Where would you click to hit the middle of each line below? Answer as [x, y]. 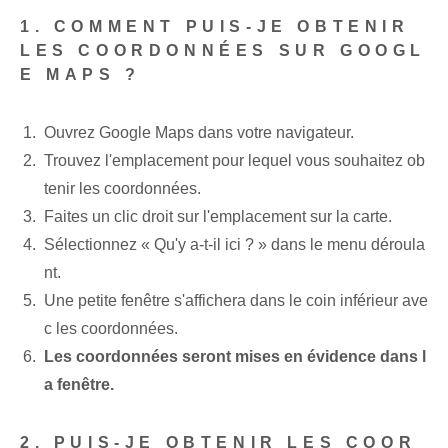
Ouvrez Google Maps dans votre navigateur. [199, 133]
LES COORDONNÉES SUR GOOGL [223, 51]
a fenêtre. [79, 385]
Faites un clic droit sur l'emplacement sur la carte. [218, 217]
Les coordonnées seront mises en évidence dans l [235, 357]
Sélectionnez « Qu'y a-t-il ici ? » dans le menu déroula [234, 245]
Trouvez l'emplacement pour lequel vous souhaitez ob [234, 161]
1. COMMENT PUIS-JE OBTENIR [215, 27]
